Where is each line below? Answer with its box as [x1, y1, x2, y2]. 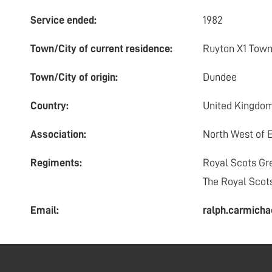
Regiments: [30, 157, 82, 169]
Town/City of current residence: [30, 43, 172, 55]
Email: [30, 205, 59, 216]
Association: [30, 129, 86, 140]
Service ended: [30, 15, 97, 26]
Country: [30, 100, 69, 112]
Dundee [202, 72, 237, 83]
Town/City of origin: [30, 72, 118, 83]
